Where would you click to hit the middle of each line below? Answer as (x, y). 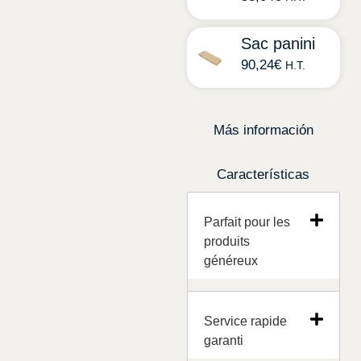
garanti (223, 340)
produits (226, 242)
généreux (230, 261)
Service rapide (245, 321)
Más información (263, 131)
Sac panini (278, 44)
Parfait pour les (247, 222)
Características (263, 175)
